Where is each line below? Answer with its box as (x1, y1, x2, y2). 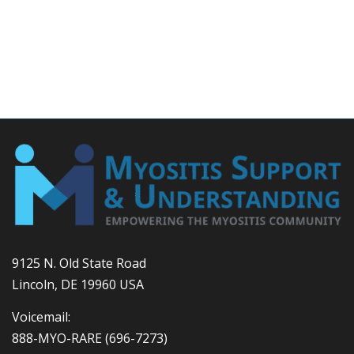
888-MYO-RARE (12, 329, 102, 347)
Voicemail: (12, 307, 70, 326)
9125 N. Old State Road (12, 254, 146, 273)
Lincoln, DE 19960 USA (12, 276, 144, 294)
